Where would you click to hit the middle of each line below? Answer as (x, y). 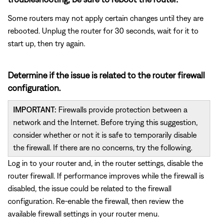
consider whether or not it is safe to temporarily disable (105, 135)
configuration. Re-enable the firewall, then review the (96, 201)
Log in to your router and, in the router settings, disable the (105, 163)
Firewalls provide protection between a (122, 109)
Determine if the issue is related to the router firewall (106, 75)
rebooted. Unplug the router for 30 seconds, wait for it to (103, 30)
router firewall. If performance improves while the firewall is (106, 175)
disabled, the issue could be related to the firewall (90, 188)
